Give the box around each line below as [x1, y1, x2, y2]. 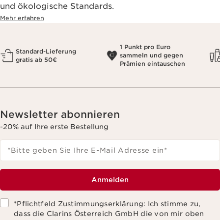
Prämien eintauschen [120, 60, 185, 68]
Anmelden [91, 176, 129, 184]
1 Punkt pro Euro [120, 43, 170, 51]
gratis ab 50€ [16, 55, 57, 63]
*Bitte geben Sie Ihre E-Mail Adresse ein [7, 146, 164, 155]
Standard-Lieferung [16, 47, 76, 55]
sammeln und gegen [120, 52, 183, 59]
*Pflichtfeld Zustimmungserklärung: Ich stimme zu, [14, 200, 201, 208]
